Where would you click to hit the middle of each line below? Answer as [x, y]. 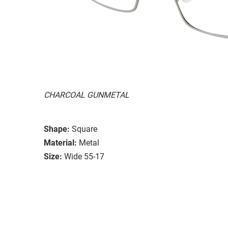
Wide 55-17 [84, 156]
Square [84, 129]
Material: [60, 142]
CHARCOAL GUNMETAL [87, 95]
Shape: [57, 129]
